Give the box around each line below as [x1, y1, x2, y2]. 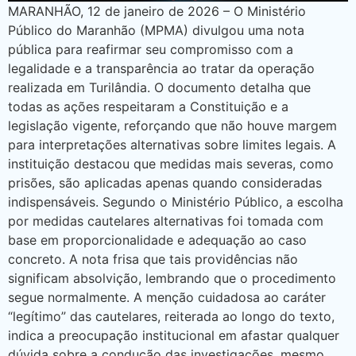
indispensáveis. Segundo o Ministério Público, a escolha [8, 194, 343, 211]
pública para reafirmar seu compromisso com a [8, 41, 293, 58]
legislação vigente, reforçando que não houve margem [8, 118, 337, 134]
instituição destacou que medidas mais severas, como [8, 156, 334, 172]
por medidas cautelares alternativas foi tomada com [8, 213, 323, 230]
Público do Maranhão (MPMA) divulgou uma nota [8, 22, 304, 39]
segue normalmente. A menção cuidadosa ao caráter [8, 289, 326, 306]
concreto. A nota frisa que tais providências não [8, 251, 298, 268]
